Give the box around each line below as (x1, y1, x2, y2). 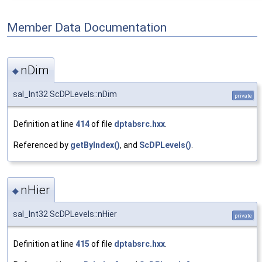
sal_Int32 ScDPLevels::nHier (13, 209, 117, 219)
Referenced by (13, 140, 70, 150)
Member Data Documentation (7, 20, 167, 35)
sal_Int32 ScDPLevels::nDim (13, 89, 117, 99)
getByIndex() (70, 140, 120, 150)
